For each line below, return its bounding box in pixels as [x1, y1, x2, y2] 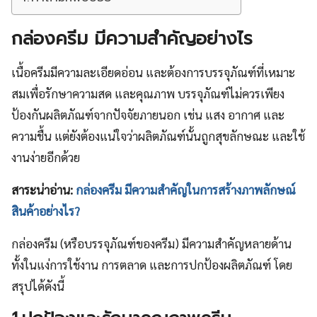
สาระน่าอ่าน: [11, 181, 76, 197]
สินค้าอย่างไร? [11, 202, 80, 219]
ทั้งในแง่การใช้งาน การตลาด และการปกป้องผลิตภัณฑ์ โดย [11, 256, 292, 272]
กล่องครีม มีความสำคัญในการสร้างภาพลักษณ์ [76, 181, 296, 197]
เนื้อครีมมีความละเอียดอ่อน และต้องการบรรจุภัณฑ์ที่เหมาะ [11, 64, 295, 80]
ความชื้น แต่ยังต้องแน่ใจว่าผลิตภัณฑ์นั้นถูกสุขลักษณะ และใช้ [11, 127, 305, 144]
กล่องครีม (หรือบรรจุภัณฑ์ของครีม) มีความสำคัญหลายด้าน [11, 235, 292, 251]
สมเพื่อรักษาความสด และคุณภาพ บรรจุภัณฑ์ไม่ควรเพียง [11, 85, 284, 101]
